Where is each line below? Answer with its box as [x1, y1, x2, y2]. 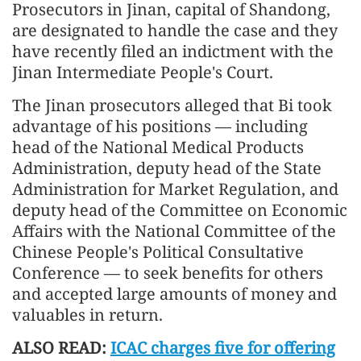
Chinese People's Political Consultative [12, 240, 304, 263]
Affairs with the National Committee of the [12, 219, 336, 242]
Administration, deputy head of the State [12, 156, 322, 179]
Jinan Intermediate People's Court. [12, 60, 273, 83]
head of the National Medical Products [12, 135, 304, 158]
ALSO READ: [12, 336, 110, 359]
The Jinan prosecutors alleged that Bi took [12, 93, 332, 116]
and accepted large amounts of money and [12, 282, 337, 305]
